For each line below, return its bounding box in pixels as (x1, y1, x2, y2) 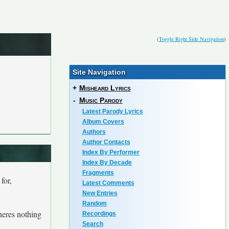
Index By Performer (82, 149, 140, 156)
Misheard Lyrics (79, 84, 131, 92)
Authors (82, 128, 106, 135)
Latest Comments (82, 179, 134, 187)
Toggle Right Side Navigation (159, 35, 224, 42)
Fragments (82, 169, 114, 176)
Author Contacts (82, 139, 130, 146)
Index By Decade (82, 159, 132, 166)
